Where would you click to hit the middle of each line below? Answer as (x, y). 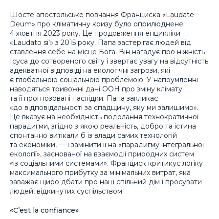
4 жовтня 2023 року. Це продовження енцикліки (95, 33)
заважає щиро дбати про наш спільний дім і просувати (106, 182)
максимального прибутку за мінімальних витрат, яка (100, 173)
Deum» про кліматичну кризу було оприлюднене (97, 24)
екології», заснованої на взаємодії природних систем (102, 154)
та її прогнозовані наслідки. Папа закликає (84, 99)
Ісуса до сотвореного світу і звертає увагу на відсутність (109, 61)
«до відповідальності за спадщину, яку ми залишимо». (104, 108)
